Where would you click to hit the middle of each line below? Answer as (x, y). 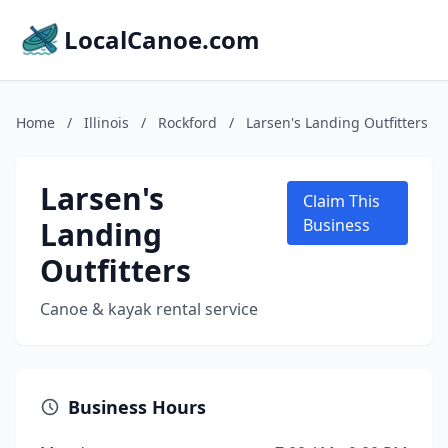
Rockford (187, 122)
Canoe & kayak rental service (149, 309)
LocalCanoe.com (162, 39)
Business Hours (137, 407)
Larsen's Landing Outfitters (337, 122)
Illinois (106, 122)
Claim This (342, 201)
